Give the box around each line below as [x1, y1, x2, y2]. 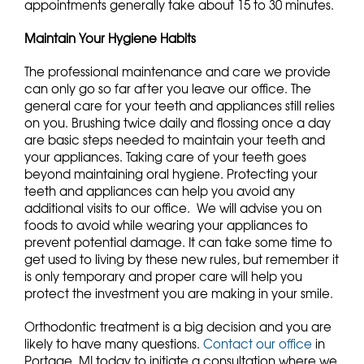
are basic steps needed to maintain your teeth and [24, 131, 325, 149]
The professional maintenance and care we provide [24, 63, 331, 81]
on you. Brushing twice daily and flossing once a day [24, 114, 331, 132]
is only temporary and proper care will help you [24, 267, 302, 286]
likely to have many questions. [24, 335, 203, 353]
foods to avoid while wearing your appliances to [24, 216, 308, 235]
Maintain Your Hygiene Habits [24, 29, 196, 48]
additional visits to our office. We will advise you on [24, 199, 322, 218]
